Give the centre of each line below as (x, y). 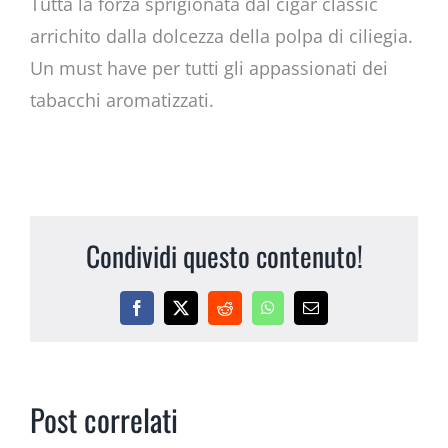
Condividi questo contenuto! (224, 256)
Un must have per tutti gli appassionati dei (208, 67)
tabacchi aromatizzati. (121, 99)
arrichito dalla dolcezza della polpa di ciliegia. (221, 35)
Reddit (244, 314)
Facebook (166, 314)
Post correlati (104, 420)
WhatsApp (300, 314)
